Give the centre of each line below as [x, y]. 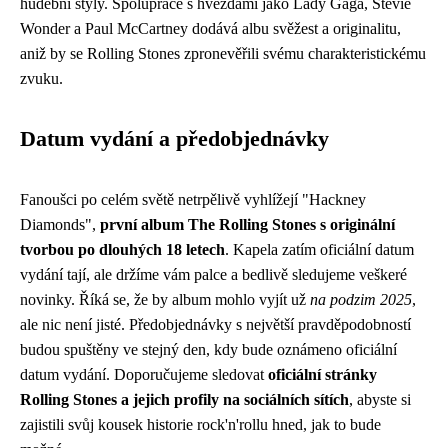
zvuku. [41, 78]
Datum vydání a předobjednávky [174, 138]
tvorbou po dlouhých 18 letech [122, 249]
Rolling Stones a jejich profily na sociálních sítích [184, 399]
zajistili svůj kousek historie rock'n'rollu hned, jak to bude [200, 424]
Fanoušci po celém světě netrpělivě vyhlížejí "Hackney [193, 199]
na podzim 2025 [361, 299]
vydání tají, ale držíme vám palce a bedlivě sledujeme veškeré [213, 274]
